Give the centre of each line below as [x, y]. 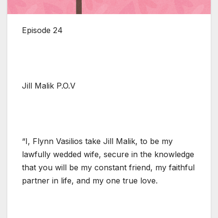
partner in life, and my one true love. [90, 180]
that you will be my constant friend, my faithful [108, 167]
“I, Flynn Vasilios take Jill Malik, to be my [97, 141]
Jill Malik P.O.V [49, 85]
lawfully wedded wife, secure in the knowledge [108, 154]
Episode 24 [42, 30]
